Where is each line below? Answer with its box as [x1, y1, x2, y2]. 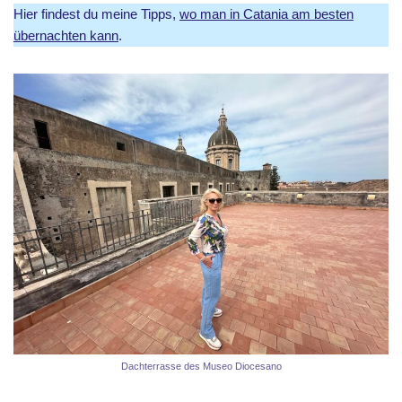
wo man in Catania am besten [179, 5, 354, 22]
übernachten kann [13, 27, 118, 43]
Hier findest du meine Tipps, [13, 5, 179, 22]
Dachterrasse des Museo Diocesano [120, 360, 282, 371]
